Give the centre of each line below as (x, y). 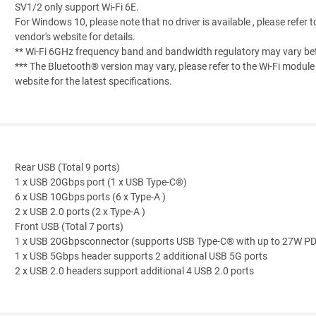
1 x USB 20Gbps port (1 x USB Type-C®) (101, 183)
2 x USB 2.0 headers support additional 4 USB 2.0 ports (134, 272)
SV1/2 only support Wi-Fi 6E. (77, 8)
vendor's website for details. (75, 37)
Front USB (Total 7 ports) (69, 227)
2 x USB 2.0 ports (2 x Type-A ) (80, 212)
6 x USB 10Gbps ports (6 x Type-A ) (90, 197)
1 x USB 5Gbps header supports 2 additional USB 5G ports (141, 257)
